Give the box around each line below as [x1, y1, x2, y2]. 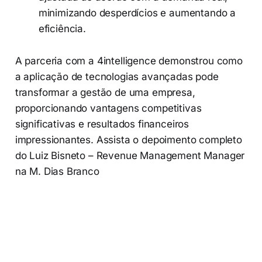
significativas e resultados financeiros [15, 118, 189, 130]
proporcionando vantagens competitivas [15, 102, 202, 115]
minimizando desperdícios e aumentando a [38, 7, 236, 19]
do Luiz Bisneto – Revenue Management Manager [15, 150, 245, 162]
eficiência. [38, 23, 86, 35]
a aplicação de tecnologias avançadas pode [15, 71, 219, 83]
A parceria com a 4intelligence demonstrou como [15, 55, 243, 67]
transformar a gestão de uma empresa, [15, 87, 195, 99]
